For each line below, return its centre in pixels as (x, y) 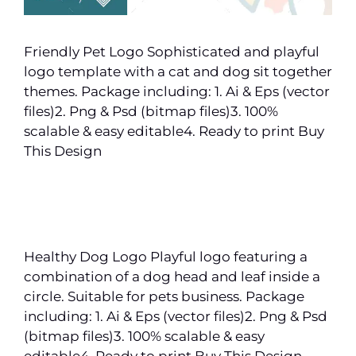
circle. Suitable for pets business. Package (164, 296)
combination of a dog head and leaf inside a (172, 276)
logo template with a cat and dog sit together (178, 71)
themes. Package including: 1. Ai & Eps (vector (177, 91)
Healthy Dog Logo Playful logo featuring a (166, 256)
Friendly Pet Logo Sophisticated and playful (172, 51)
